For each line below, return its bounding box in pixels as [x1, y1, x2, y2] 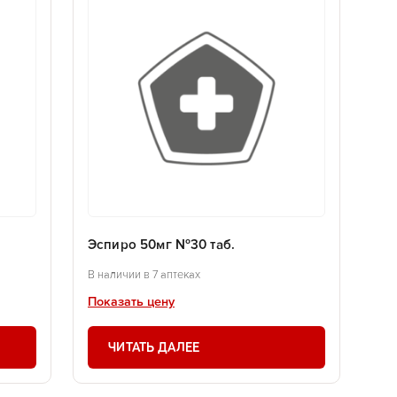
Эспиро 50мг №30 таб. [88, 238, 236, 253]
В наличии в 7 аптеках [88, 269, 200, 282]
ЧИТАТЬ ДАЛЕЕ [108, 339, 200, 356]
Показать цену [88, 296, 175, 309]
